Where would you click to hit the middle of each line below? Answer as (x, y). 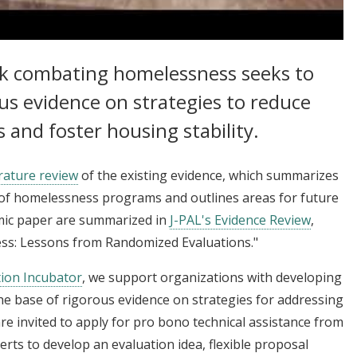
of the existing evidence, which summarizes (208, 175)
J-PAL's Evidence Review (240, 220)
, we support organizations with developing (212, 277)
